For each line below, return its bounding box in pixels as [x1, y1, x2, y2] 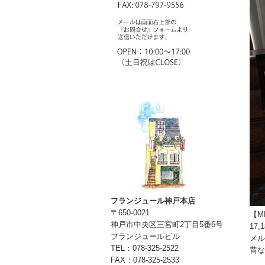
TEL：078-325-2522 [111, 243, 179, 253]
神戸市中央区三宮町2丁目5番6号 [111, 219, 223, 229]
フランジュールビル [111, 231, 180, 241]
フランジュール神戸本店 [111, 196, 195, 205]
